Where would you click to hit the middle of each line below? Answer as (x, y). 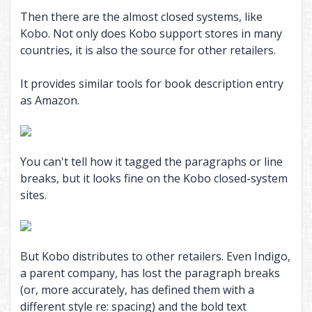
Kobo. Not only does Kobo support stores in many (151, 34)
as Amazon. (49, 101)
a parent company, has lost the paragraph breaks (150, 273)
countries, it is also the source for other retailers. (148, 50)
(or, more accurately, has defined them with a (137, 290)
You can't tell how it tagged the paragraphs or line (151, 162)
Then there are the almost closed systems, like (141, 17)
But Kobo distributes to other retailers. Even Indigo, (155, 257)
